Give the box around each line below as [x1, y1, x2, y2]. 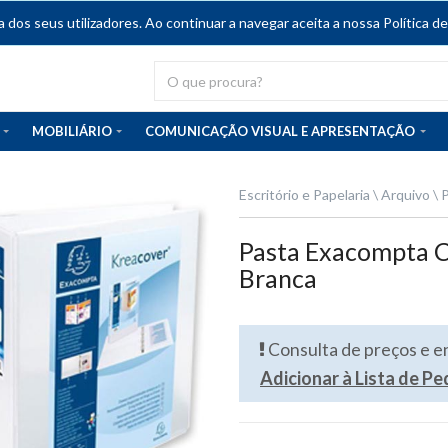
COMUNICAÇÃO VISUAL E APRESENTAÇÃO [145, 123, 416, 139]
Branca [239, 263, 317, 293]
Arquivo [381, 186, 430, 203]
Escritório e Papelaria [239, 186, 370, 203]
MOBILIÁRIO [31, 123, 112, 139]
